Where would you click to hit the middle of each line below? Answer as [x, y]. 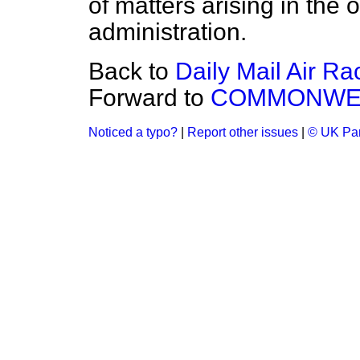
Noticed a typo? [133, 132]
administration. [168, 32]
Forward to [149, 98]
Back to [132, 71]
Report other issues [243, 132]
